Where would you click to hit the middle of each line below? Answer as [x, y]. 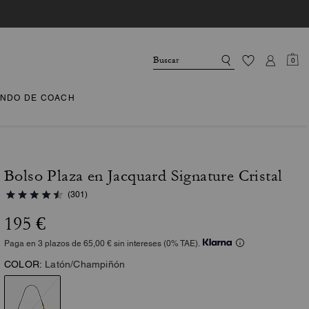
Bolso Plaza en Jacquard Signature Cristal [143, 176]
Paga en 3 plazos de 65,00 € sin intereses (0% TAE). [102, 243]
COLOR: [23, 264]
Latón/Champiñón [85, 264]
